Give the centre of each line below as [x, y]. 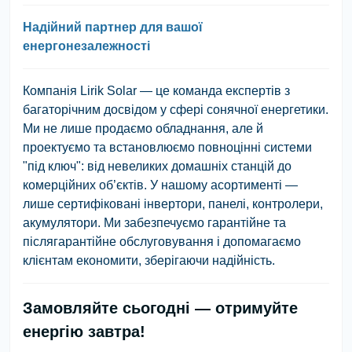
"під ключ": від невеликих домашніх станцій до [157, 166]
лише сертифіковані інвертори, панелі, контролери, [173, 203]
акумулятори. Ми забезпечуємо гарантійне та [154, 222]
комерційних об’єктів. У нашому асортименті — [160, 185]
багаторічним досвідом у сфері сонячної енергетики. [176, 109]
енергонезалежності [86, 46]
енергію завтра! [84, 331]
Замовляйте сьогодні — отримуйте [160, 308]
